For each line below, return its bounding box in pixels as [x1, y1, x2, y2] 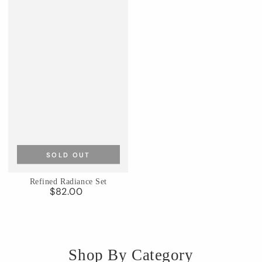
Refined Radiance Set [29, 177, 107, 187]
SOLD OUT [46, 150, 91, 160]
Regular [68, 187, 99, 198]
